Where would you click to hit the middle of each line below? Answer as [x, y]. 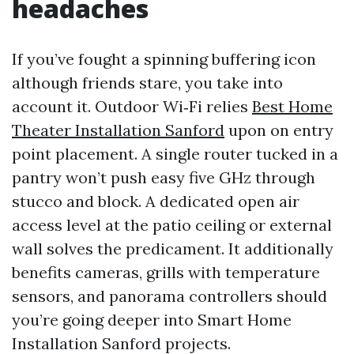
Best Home [292, 106]
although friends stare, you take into [147, 83]
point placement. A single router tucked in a [175, 154]
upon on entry [279, 130]
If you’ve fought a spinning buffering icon [164, 59]
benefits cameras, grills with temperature [166, 272]
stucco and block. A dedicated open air [156, 201]
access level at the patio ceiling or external [172, 225]
